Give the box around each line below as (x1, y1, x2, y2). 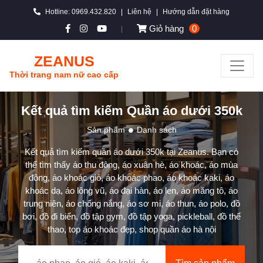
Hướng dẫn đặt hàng (163, 8, 230, 16)
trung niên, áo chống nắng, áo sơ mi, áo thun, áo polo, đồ (23, 198, 240, 208)
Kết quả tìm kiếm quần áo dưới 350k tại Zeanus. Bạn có (25, 147, 238, 157)
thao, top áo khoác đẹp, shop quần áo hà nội (47, 224, 216, 234)
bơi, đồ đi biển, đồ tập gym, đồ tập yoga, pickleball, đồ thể (22, 211, 241, 221)
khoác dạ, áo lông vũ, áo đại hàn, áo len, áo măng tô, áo (25, 186, 238, 195)
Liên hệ (127, 8, 151, 16)
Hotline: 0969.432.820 (45, 8, 116, 16)
